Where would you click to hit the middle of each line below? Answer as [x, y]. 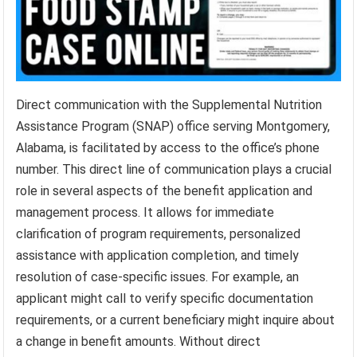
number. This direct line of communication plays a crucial [174, 170]
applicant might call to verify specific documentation [165, 299]
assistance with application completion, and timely [158, 256]
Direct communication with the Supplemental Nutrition [169, 105]
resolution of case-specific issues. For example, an [158, 277]
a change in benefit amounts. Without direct [139, 342]
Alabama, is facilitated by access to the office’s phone [168, 148]
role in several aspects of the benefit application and [165, 191]
